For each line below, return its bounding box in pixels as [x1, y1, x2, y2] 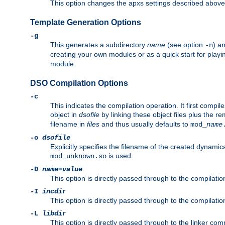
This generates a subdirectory [50, 41, 147, 49]
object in [50, 110, 79, 119]
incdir [42, 187, 66, 196]
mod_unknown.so [50, 152, 106, 161]
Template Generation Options [30, 18, 141, 27]
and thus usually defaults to [99, 120, 190, 129]
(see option [165, 41, 205, 49]
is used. [106, 152, 133, 160]
